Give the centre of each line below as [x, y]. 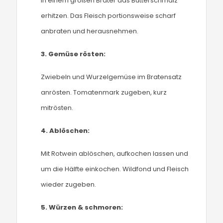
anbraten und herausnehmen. [90, 31]
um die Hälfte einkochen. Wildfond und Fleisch [115, 169]
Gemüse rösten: [77, 54]
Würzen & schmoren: [86, 207]
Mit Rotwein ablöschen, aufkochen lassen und [115, 154]
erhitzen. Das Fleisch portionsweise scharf [109, 16]
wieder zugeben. [69, 184]
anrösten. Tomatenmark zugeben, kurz [104, 92]
